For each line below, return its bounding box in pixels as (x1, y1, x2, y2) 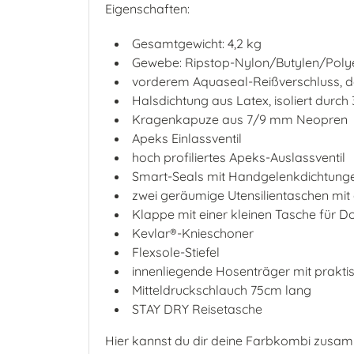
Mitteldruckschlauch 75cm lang (132, 282, 311, 298)
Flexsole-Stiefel (132, 244, 220, 260)
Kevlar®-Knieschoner (132, 225, 254, 241)
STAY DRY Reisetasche (132, 301, 262, 317)
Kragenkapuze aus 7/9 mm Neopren (132, 111, 348, 127)
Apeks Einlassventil (132, 130, 242, 146)
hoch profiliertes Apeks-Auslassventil (132, 149, 345, 165)
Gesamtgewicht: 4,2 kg (132, 36, 262, 51)
